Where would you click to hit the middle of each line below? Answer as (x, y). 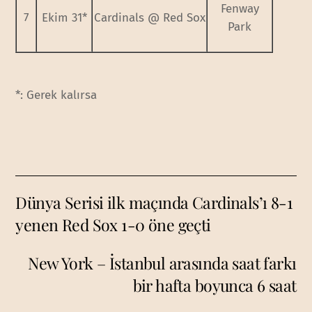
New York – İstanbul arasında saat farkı (162, 263)
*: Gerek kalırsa (56, 95)
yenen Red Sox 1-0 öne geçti (113, 225)
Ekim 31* (64, 17)
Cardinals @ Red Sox (149, 17)
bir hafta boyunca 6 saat (214, 285)
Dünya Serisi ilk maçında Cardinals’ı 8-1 (154, 203)
